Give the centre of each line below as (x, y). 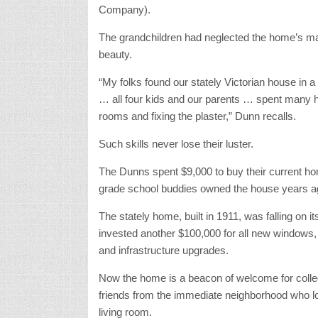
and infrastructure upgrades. (163, 250)
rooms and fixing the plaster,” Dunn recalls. (197, 116)
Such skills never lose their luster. (176, 143)
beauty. (115, 54)
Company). (124, 9)
